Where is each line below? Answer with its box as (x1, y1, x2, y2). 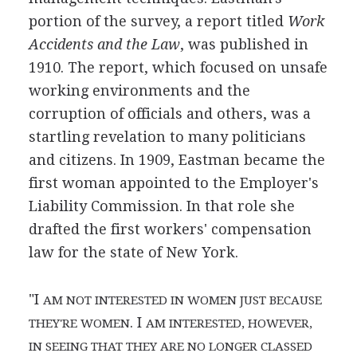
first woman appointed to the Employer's (28, 174, 319, 191)
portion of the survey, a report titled (28, 12, 288, 29)
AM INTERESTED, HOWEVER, (145, 316, 312, 331)
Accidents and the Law (28, 35, 180, 53)
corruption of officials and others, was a (28, 104, 311, 122)
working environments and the (28, 81, 250, 99)
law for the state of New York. (28, 243, 238, 261)
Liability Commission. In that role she (28, 197, 295, 214)
